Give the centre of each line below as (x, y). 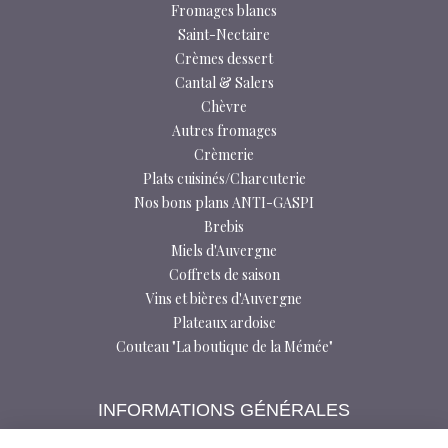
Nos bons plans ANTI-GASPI (224, 202)
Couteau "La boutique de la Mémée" (224, 346)
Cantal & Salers (224, 82)
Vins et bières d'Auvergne (224, 298)
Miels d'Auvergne (224, 250)
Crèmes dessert (224, 58)
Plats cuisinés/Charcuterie (224, 178)
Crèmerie (224, 154)
